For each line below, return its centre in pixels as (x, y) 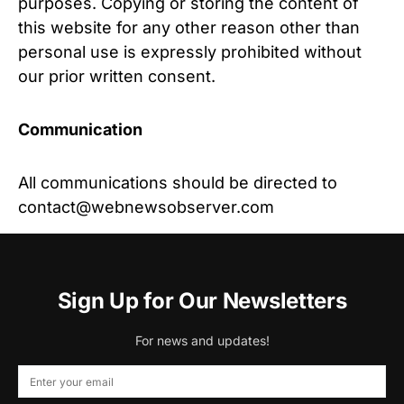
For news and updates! (202, 340)
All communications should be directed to (178, 183)
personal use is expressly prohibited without (190, 52)
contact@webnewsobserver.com (146, 207)
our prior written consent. (117, 76)
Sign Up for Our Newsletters (202, 301)
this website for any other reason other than (189, 28)
